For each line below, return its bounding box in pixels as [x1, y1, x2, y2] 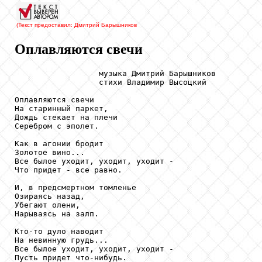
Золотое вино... [15, 147, 85, 157]
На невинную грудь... [15, 235, 108, 244]
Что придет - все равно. [15, 165, 122, 174]
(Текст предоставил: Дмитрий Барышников [16, 22, 137, 28]
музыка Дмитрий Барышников [15, 68, 216, 78]
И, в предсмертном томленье [15, 182, 136, 192]
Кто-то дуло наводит [15, 226, 104, 236]
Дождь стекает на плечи [15, 112, 118, 122]
